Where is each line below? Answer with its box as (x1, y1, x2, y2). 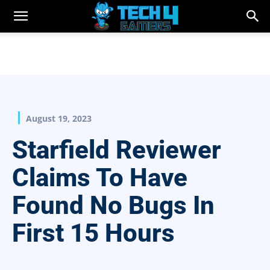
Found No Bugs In (12, 190, 215, 221)
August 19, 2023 (26, 113, 92, 125)
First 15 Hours (12, 218, 175, 248)
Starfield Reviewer (12, 135, 221, 165)
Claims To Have (12, 163, 187, 193)
